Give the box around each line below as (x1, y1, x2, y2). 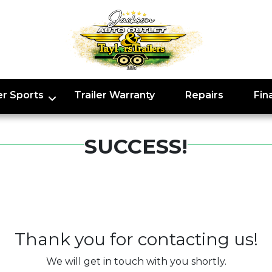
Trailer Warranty (73, 89, 155, 101)
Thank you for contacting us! (14, 229, 258, 250)
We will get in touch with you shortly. (46, 256, 226, 267)
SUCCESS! (84, 134, 188, 158)
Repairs (185, 89, 223, 101)
